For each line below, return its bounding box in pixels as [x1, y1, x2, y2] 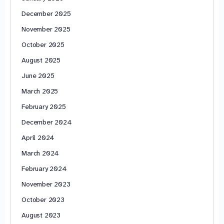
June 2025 [21, 71, 54, 80]
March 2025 [21, 86, 58, 96]
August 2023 [21, 210, 60, 220]
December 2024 [21, 117, 72, 127]
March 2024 [21, 148, 59, 158]
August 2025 [21, 55, 60, 65]
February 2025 [21, 102, 66, 111]
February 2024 [21, 164, 67, 173]
